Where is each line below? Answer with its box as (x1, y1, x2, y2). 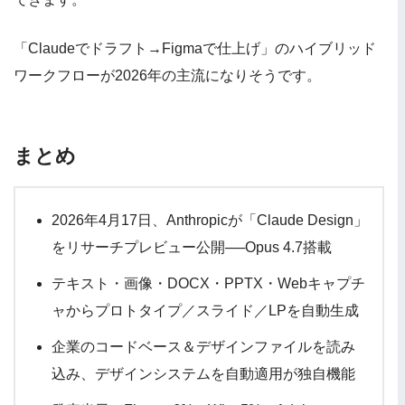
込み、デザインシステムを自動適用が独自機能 (52, 366, 355, 382)
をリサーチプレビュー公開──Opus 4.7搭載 (52, 240, 332, 256)
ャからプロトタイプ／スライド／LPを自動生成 (52, 303, 359, 319)
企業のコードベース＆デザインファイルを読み (52, 339, 355, 355)
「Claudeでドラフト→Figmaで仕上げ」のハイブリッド (14, 41, 376, 57)
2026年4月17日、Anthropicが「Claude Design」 (52, 212, 368, 229)
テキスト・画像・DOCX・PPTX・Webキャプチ (52, 276, 365, 292)
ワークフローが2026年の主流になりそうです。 (14, 68, 321, 84)
